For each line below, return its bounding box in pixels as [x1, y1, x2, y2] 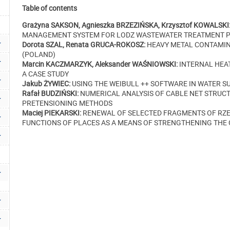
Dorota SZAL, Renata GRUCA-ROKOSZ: [22, 40, 145, 50]
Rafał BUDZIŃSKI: [22, 88, 79, 99]
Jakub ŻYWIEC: [22, 79, 70, 89]
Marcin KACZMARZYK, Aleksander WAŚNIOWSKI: [22, 59, 178, 69]
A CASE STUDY [22, 69, 69, 79]
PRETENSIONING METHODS [22, 98, 112, 108]
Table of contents [22, 3, 77, 13]
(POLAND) [22, 49, 55, 60]
